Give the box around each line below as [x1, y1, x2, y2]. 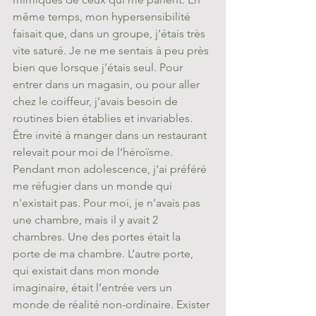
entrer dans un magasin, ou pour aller [13, 78, 202, 91]
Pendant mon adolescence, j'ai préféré [13, 162, 209, 176]
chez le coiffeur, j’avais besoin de [13, 95, 181, 108]
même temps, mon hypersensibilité [13, 10, 193, 23]
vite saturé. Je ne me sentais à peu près [13, 44, 212, 57]
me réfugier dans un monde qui [13, 179, 175, 193]
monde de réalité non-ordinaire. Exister [13, 298, 212, 311]
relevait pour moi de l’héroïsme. [13, 145, 176, 159]
